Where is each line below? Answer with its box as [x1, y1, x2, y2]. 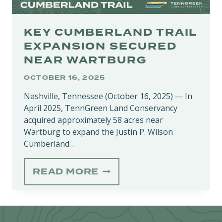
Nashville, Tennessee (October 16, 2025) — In [24, 91, 192, 102]
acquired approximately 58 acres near [24, 114, 163, 126]
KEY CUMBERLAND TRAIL [24, 27, 197, 39]
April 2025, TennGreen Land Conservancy [24, 103, 177, 114]
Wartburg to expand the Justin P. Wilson [24, 126, 173, 138]
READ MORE [33, 167, 99, 177]
